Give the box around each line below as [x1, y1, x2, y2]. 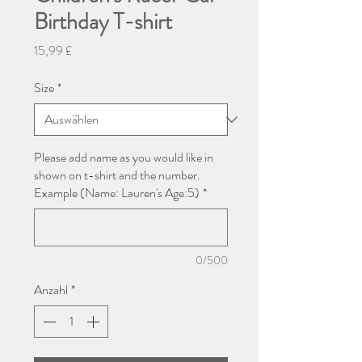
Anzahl [34, 280, 68, 300]
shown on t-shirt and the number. [34, 166, 200, 185]
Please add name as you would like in [34, 148, 213, 167]
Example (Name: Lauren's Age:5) [34, 183, 200, 203]
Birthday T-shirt [34, 6, 172, 39]
